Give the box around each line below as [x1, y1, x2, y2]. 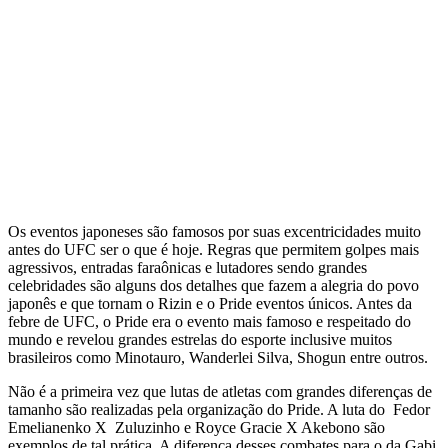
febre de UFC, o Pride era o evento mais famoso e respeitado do [8, 312, 411, 330]
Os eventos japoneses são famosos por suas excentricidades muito [8, 222, 421, 240]
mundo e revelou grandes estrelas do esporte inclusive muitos [8, 330, 392, 348]
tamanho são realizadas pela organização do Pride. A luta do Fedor [8, 400, 430, 418]
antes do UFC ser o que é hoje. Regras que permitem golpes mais [8, 240, 419, 258]
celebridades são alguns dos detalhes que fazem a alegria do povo [8, 276, 419, 294]
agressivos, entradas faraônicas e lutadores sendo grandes [8, 258, 367, 276]
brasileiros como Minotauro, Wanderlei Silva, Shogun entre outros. [8, 348, 428, 366]
